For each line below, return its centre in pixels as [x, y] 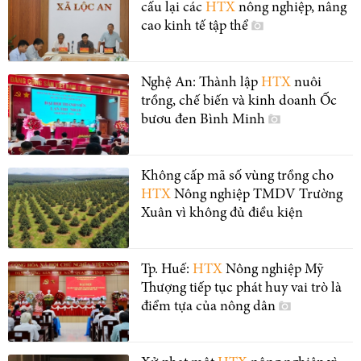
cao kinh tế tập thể [196, 26]
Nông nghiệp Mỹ [273, 270]
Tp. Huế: [167, 270]
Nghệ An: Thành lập [201, 83]
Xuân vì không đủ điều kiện [222, 213]
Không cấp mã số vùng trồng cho [237, 176]
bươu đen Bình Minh [205, 120]
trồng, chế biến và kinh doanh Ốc [239, 101]
